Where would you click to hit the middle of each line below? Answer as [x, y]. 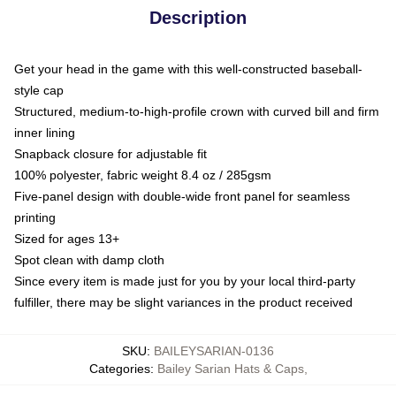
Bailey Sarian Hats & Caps [230, 368]
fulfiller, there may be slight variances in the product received [183, 302]
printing [35, 217]
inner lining [45, 132]
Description [198, 17]
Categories [119, 368]
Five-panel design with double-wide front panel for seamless [182, 196]
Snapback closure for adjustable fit [110, 153]
